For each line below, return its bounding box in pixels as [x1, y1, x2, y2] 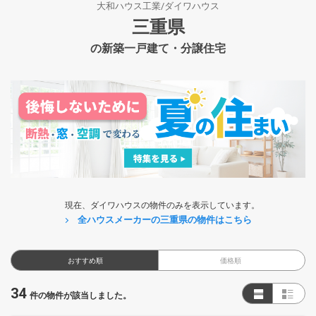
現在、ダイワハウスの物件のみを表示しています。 [65, 200, 260, 210]
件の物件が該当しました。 [30, 290, 131, 300]
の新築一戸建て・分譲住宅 [90, 42, 226, 56]
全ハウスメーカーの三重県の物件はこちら [78, 214, 252, 225]
